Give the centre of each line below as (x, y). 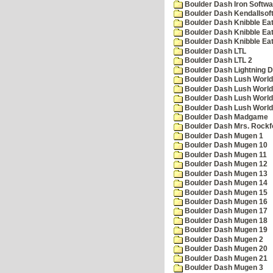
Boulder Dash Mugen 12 (225, 164)
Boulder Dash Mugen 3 (223, 268)
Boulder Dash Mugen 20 (225, 249)
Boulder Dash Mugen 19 (225, 230)
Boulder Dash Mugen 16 (225, 202)
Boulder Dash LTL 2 (218, 61)
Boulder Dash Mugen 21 (225, 258)
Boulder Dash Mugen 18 (225, 220)
